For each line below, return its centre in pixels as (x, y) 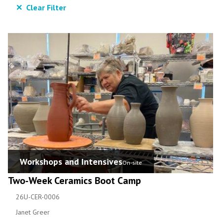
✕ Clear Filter (41, 7)
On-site (132, 162)
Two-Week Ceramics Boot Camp (74, 180)
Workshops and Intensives (71, 161)
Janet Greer (33, 212)
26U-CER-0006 (38, 197)
